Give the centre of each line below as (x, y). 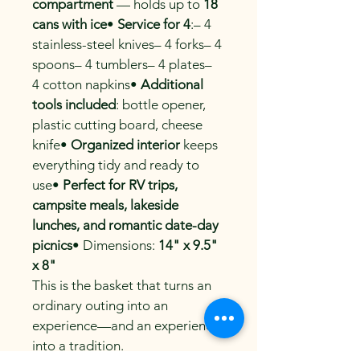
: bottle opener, (162, 105)
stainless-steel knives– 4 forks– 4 (129, 45)
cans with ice (70, 25)
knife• (51, 145)
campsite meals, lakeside (107, 205)
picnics (52, 245)
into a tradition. (78, 346)
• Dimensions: (115, 245)
